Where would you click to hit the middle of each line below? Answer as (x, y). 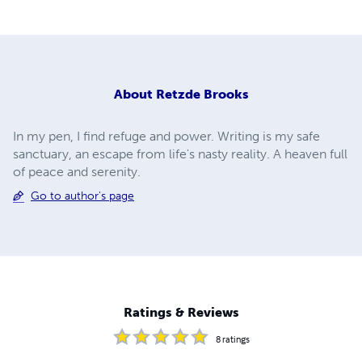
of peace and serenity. (77, 171)
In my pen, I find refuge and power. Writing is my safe (166, 136)
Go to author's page (82, 196)
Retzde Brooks (202, 94)
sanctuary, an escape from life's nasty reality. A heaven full (180, 154)
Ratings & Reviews (181, 313)
